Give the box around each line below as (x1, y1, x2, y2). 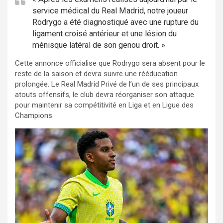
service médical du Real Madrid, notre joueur (32, 6, 188, 16)
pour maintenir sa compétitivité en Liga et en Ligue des (15, 101, 194, 110)
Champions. (15, 111, 54, 120)
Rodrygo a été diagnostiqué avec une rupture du (32, 17, 199, 27)
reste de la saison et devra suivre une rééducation (15, 69, 178, 79)
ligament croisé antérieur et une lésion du (32, 29, 177, 39)
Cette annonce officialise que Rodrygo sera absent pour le (15, 59, 205, 68)
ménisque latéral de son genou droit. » (32, 40, 165, 50)
